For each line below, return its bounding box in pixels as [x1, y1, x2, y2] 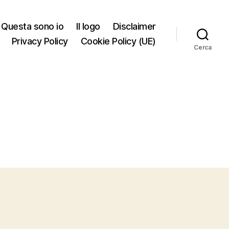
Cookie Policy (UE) [80, 36, 156, 47]
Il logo [76, 21, 100, 32]
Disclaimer [112, 21, 156, 32]
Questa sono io [1, 21, 64, 32]
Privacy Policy [11, 36, 68, 47]
